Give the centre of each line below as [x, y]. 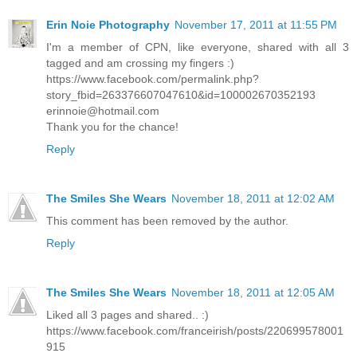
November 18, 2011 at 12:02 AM [253, 199]
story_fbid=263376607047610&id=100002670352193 [181, 95]
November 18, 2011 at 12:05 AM [253, 293]
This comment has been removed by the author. [167, 221]
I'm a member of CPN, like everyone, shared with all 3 [198, 47]
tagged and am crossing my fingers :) [140, 63]
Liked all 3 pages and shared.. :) [127, 315]
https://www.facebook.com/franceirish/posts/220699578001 [195, 331]
